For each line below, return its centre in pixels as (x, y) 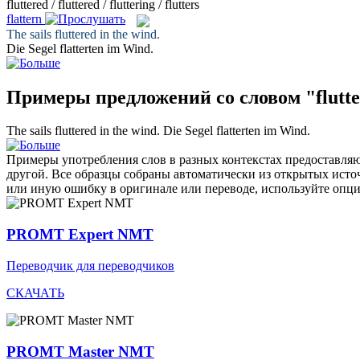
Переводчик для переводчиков (90, 265)
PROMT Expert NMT (80, 235)
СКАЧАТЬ (35, 292)
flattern (24, 19)
